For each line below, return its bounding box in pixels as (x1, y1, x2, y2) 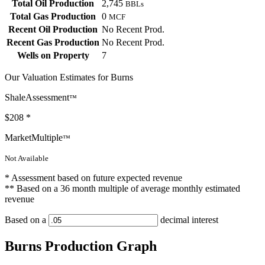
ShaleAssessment (5, 92, 69, 103)
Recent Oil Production (8, 24, 98, 35)
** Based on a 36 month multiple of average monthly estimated (5, 183, 240, 194)
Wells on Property (17, 50, 89, 61)
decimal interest (158, 215, 218, 225)
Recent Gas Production (7, 37, 99, 48)
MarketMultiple (5, 132, 63, 143)
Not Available (5, 154, 49, 163)
